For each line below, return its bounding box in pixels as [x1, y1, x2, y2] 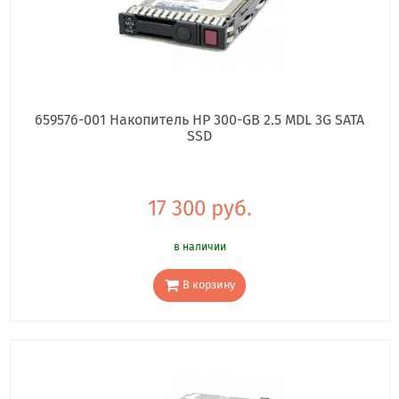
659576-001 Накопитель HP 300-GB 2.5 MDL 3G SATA [35, 110, 364, 128]
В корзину [182, 278, 235, 292]
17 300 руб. [147, 195, 252, 221]
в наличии [173, 240, 226, 253]
